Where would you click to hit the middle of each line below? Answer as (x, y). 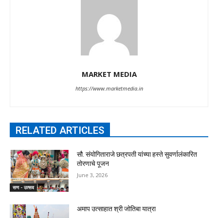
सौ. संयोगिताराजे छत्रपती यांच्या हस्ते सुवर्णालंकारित (137, 154)
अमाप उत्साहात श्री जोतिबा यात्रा (117, 209)
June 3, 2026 (92, 175)
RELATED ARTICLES (60, 131)
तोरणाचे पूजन (93, 164)
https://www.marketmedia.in (109, 89)
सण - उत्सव (23, 187)
